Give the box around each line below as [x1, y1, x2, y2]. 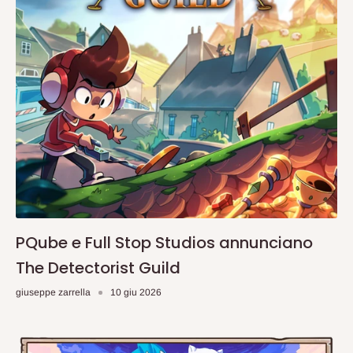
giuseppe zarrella [16, 287, 91, 298]
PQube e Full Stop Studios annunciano [16, 232, 313, 254]
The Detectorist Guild [16, 257, 180, 279]
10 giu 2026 [110, 287, 162, 298]
